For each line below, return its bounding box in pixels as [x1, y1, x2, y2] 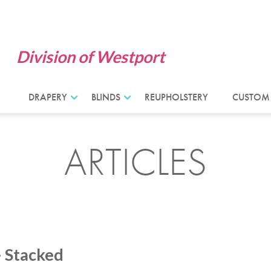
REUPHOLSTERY [144, 91, 208, 103]
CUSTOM [232, 91, 270, 103]
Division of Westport [16, 47, 165, 67]
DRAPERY [28, 91, 67, 103]
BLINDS [91, 91, 120, 103]
